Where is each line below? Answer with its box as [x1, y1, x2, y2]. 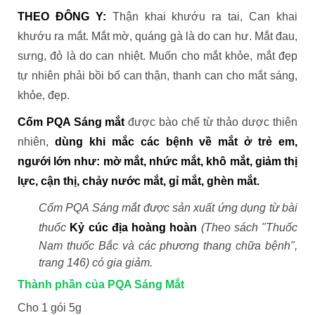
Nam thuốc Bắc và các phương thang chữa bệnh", [39, 239, 297, 252]
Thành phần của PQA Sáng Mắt [18, 278, 184, 290]
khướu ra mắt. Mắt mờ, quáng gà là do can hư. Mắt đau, [18, 30, 297, 42]
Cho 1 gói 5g [18, 301, 82, 314]
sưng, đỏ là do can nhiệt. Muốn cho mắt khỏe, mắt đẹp [18, 49, 297, 62]
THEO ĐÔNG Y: [18, 10, 106, 22]
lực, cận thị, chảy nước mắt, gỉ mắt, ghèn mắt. [18, 174, 259, 187]
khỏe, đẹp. [18, 89, 70, 101]
